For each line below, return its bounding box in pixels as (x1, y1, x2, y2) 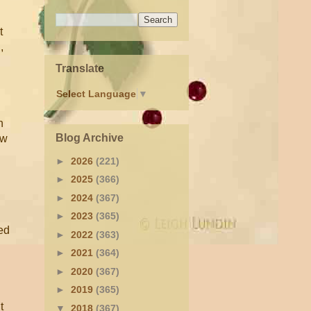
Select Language (56, 88, 136, 100)
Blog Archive (56, 131, 124, 144)
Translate (56, 62, 104, 74)
